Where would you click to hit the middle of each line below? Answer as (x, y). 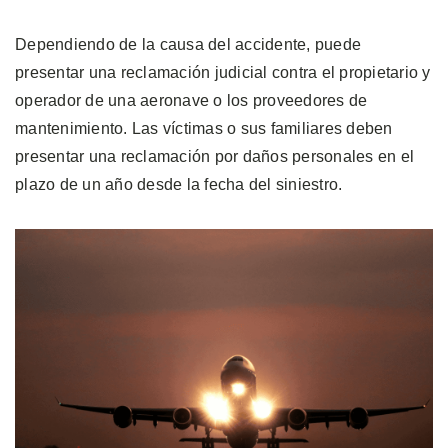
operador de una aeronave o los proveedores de (191, 100)
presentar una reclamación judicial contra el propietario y (223, 72)
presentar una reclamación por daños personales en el (214, 156)
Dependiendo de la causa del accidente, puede (188, 44)
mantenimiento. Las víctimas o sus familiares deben (204, 128)
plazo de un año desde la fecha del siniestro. (179, 184)
